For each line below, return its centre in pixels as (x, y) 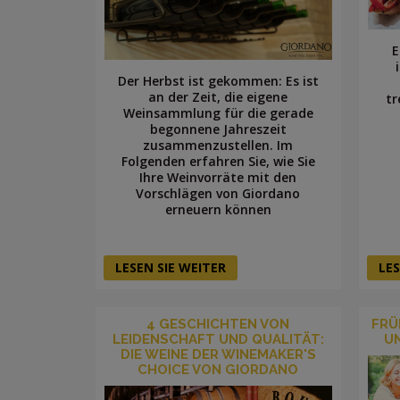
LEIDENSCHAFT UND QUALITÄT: (218, 339)
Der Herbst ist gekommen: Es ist (218, 80)
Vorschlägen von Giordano (218, 193)
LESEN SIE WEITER (171, 267)
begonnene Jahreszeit (218, 129)
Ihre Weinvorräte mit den (218, 177)
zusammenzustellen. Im (218, 145)
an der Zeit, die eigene (218, 96)
